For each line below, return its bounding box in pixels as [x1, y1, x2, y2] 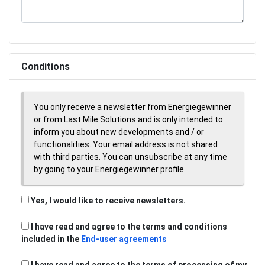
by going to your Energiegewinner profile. [34, 164, 186, 174]
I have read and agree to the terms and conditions [31, 221, 227, 231]
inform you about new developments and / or [34, 127, 204, 137]
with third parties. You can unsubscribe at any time [34, 151, 227, 161]
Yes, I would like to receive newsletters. [29, 195, 186, 205]
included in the [21, 234, 81, 244]
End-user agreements [81, 234, 167, 244]
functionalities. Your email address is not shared [34, 139, 218, 149]
